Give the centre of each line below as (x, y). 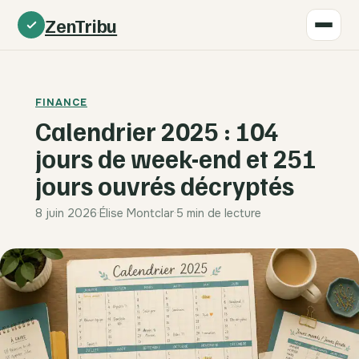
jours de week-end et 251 (176, 158)
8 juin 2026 (66, 213)
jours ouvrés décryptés (165, 186)
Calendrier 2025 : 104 (157, 131)
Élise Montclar (137, 213)
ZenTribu (81, 25)
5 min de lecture (219, 213)
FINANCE (61, 103)
